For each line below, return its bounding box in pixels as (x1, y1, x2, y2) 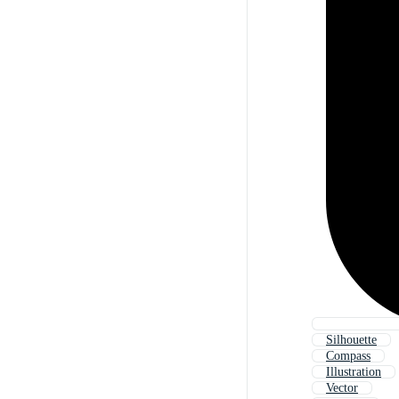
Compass (326, 349, 370, 363)
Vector (326, 381, 358, 395)
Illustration (326, 365, 381, 379)
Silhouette (326, 333, 377, 347)
